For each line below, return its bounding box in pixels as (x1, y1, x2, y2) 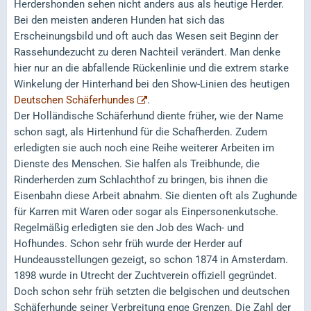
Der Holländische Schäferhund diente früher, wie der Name (14, 109, 283, 122)
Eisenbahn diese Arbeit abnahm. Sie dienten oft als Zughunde (14, 189, 297, 202)
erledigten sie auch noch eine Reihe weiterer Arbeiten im (14, 141, 274, 154)
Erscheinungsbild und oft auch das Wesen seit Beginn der (14, 29, 278, 42)
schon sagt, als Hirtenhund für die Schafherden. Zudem (14, 125, 267, 138)
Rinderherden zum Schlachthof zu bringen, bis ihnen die (14, 173, 268, 186)
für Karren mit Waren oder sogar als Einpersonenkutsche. (14, 205, 278, 218)
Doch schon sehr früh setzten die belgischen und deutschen (14, 285, 289, 298)
